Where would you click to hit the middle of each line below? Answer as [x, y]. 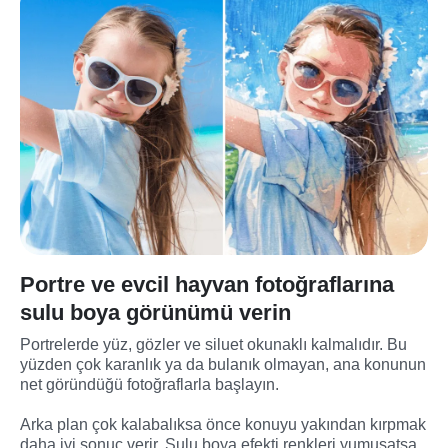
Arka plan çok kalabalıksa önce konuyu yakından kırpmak [223, 424]
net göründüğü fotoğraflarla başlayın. [149, 384]
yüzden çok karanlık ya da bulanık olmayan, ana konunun [223, 364]
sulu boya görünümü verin [155, 312]
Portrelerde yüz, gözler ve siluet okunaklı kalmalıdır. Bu [213, 344]
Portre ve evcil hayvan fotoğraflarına [207, 284]
